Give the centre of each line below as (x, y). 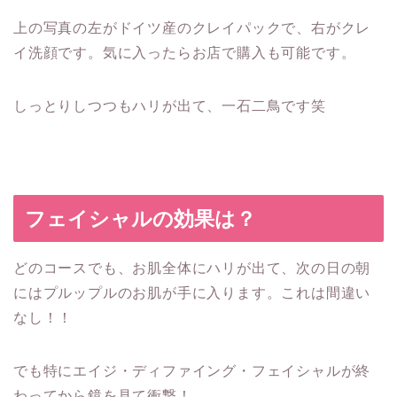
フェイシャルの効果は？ (140, 219)
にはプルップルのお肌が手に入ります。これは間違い (192, 293)
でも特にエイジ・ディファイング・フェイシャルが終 (192, 371)
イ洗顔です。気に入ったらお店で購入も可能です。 (185, 53)
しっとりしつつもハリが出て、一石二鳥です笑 (170, 106)
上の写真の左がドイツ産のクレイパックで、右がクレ (192, 28)
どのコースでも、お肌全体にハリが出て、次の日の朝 (192, 269)
